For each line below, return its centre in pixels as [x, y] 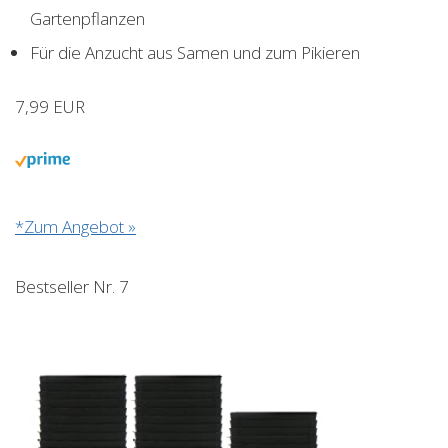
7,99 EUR [50, 106]
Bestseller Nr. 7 [72, 286]
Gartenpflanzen [87, 18]
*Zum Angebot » [75, 226]
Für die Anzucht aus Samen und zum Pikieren [195, 52]
